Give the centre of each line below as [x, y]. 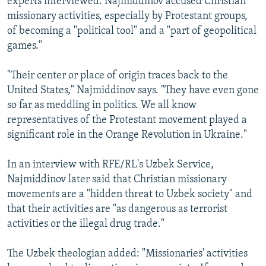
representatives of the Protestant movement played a [127, 121]
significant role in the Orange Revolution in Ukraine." [127, 135]
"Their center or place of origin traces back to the [118, 76]
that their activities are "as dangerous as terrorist [117, 210]
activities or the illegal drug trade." [86, 224]
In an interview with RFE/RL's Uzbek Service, [110, 165]
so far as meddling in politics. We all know [102, 106]
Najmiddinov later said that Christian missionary [117, 180]
